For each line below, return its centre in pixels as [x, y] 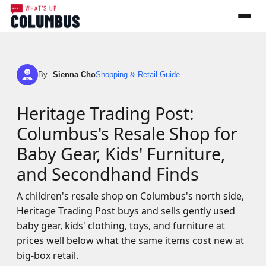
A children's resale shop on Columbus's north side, [130, 196]
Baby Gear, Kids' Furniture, [121, 153]
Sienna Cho [74, 75]
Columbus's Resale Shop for [127, 133]
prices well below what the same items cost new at [130, 240]
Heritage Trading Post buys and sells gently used [126, 211]
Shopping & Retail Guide [138, 75]
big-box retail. [47, 255]
